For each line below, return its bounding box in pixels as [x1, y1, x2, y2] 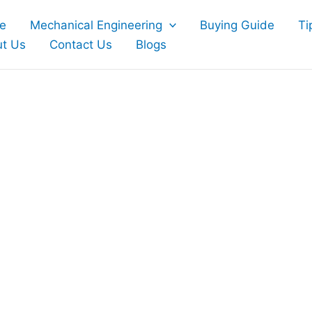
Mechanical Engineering [30, 17, 162, 32]
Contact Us [49, 37, 112, 52]
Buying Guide [200, 17, 275, 32]
